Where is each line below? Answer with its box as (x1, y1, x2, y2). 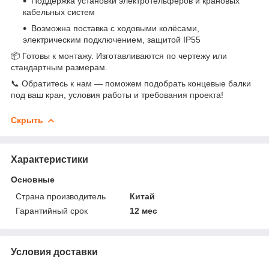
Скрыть (11, 115, 43, 125)
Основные (11, 174, 55, 184)
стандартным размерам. (11, 62, 107, 72)
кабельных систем (23, 7, 95, 17)
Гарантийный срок (16, 205, 88, 216)
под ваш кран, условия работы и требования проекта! (11, 89, 223, 100)
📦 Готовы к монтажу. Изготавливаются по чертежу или (11, 50, 227, 61)
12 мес (130, 205, 158, 216)
